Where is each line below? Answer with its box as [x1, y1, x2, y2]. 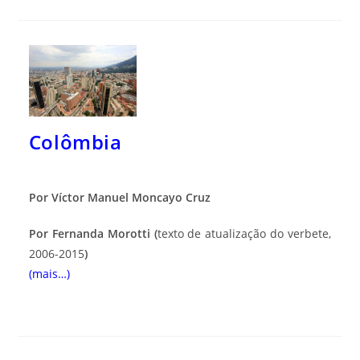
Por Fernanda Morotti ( [28, 226, 157, 242]
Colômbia [28, 129, 122, 156]
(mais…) [28, 266, 70, 282]
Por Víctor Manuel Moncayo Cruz [28, 190, 211, 206]
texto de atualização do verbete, [157, 226, 332, 242]
